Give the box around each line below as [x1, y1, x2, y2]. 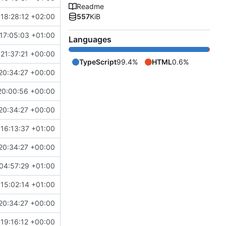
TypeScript [79, 58, 117, 67]
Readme [77, 2, 104, 11]
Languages [69, 34, 111, 45]
